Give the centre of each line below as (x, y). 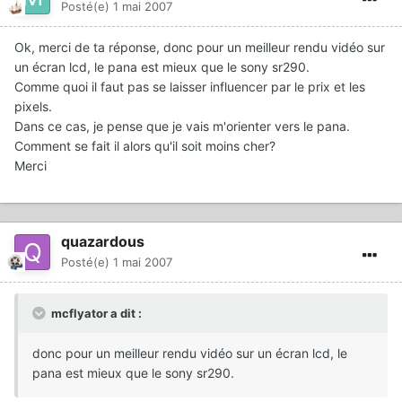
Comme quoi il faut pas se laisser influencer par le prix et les (190, 86)
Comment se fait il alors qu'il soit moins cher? (145, 145)
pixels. (33, 106)
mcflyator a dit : (95, 313)
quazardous (103, 241)
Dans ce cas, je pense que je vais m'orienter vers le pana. (182, 126)
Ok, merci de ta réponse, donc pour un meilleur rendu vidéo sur (200, 47)
